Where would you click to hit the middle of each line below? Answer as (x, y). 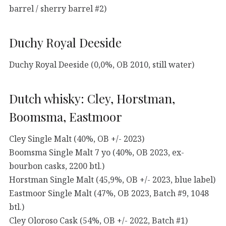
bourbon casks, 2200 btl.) (57, 166)
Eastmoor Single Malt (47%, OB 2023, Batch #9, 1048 (109, 193)
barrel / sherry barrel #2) (58, 8)
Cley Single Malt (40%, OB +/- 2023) (77, 138)
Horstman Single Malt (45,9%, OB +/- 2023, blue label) (112, 179)
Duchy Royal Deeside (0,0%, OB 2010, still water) (102, 64)
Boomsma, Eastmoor (66, 117)
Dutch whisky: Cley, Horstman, (92, 99)
